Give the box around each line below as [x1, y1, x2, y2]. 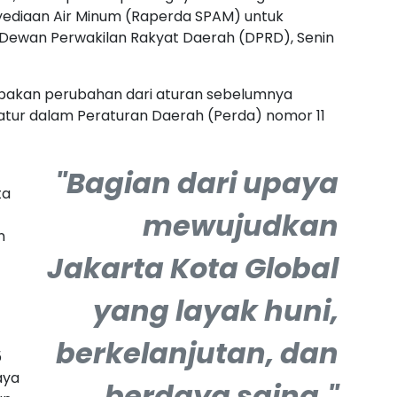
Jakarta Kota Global [47, 248, 339, 289]
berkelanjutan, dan [56, 333, 339, 374]
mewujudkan [143, 206, 339, 246]
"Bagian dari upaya [55, 163, 339, 204]
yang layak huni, [93, 291, 339, 331]
